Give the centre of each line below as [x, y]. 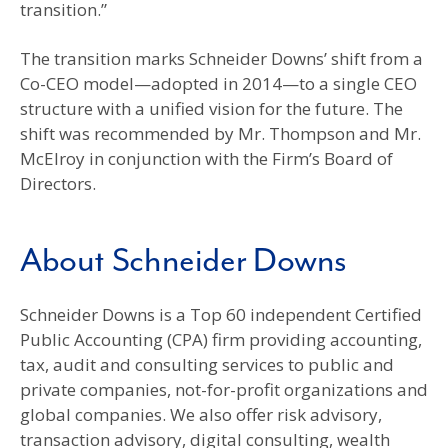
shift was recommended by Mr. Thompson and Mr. [220, 133]
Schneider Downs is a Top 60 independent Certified [221, 314]
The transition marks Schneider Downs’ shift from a [221, 58]
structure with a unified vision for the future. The [211, 108]
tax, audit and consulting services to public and [207, 364]
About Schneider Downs [184, 262]
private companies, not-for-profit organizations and [224, 389]
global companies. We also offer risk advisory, [201, 414]
